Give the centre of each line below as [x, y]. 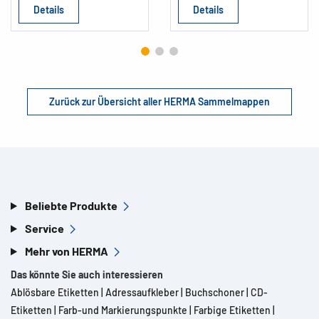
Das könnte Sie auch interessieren [87, 274]
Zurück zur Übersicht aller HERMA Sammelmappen [159, 101]
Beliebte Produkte [71, 205]
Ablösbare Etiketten [55, 292]
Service [44, 228]
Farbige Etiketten [232, 310]
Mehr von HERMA [66, 251]
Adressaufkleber [142, 292]
